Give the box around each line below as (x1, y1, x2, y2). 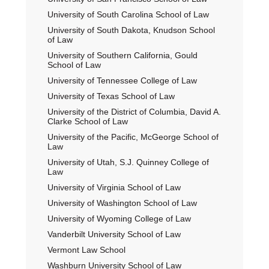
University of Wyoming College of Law (47, 214, 191, 223)
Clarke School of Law (47, 116, 128, 126)
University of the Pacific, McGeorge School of (47, 132, 219, 142)
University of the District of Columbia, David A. (47, 107, 221, 116)
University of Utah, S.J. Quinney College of (47, 157, 209, 167)
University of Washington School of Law (47, 198, 197, 208)
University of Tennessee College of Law (47, 76, 197, 85)
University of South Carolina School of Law (47, 10, 209, 19)
